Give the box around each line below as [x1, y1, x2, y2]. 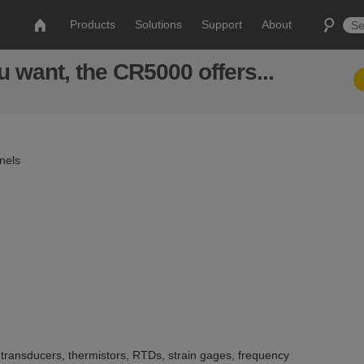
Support [201, 18, 243, 31]
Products [70, 18, 116, 31]
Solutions [135, 18, 183, 31]
